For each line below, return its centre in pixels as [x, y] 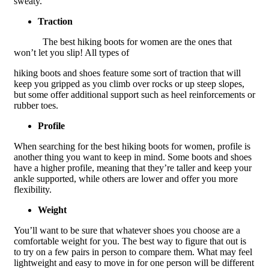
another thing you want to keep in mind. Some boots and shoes [132, 157]
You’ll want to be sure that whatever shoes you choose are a [127, 230]
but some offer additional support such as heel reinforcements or [134, 94]
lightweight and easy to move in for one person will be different [134, 262]
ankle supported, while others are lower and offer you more [125, 178]
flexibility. [32, 189]
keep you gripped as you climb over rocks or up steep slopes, [129, 83]
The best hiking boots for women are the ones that [137, 41]
